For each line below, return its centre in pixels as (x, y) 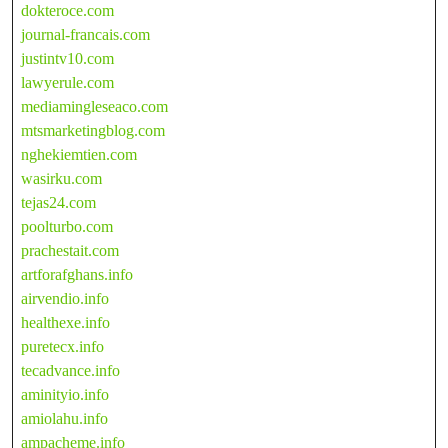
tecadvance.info (70, 370)
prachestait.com (70, 250)
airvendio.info (65, 298)
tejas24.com (58, 202)
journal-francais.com (85, 34)
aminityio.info (65, 394)
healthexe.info (65, 322)
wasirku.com (61, 178)
